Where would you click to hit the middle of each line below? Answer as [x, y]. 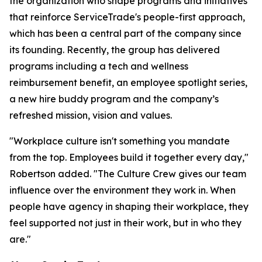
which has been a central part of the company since [125, 33]
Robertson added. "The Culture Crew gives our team [128, 174]
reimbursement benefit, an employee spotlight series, [128, 82]
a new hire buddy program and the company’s [114, 99]
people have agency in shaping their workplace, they [129, 206]
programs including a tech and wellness [99, 66]
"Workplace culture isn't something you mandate [120, 141]
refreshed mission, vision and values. [91, 115]
